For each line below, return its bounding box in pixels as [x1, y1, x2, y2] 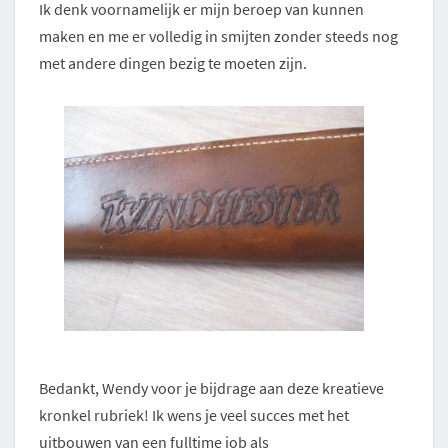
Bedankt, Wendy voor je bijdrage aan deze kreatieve [39, 378, 384, 399]
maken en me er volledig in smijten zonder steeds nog [39, 26, 398, 47]
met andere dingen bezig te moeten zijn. [39, 53, 307, 74]
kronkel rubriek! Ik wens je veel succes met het [39, 405, 349, 426]
